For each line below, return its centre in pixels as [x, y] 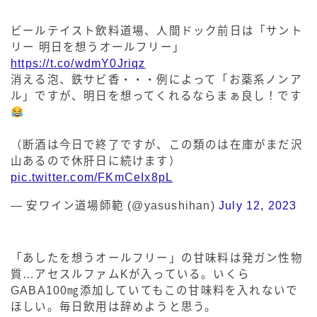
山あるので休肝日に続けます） [96, 161]
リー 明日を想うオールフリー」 [98, 47]
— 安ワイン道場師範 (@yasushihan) [115, 206]
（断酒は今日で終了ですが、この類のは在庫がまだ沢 [157, 145]
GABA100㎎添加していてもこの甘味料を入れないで [155, 291]
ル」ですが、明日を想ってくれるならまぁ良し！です [156, 96]
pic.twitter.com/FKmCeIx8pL [92, 178]
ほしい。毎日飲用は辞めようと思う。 [114, 307]
